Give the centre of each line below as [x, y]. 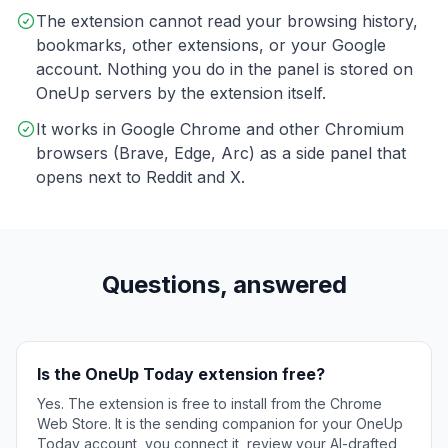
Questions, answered [224, 285]
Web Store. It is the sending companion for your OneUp [220, 424]
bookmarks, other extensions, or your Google [211, 45]
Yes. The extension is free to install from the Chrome [209, 404]
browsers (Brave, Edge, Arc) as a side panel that [221, 153]
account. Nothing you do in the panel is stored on [224, 69]
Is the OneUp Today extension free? [181, 374]
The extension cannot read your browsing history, [227, 21]
